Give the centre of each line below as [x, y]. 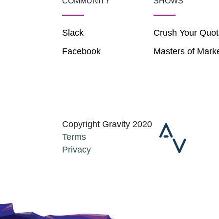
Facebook [81, 51]
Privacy [77, 150]
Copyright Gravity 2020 [107, 124]
